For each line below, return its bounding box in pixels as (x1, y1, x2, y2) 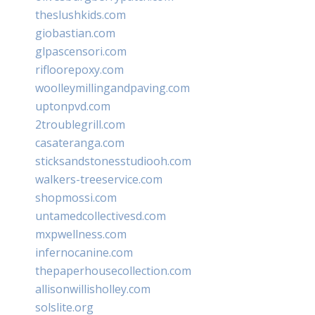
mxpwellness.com (35, 226, 127, 242)
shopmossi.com (35, 189, 117, 205)
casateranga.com (35, 134, 124, 150)
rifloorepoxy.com (35, 61, 124, 77)
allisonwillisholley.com (35, 281, 150, 297)
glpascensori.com (35, 43, 127, 59)
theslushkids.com (35, 6, 126, 22)
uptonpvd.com (35, 98, 110, 114)
